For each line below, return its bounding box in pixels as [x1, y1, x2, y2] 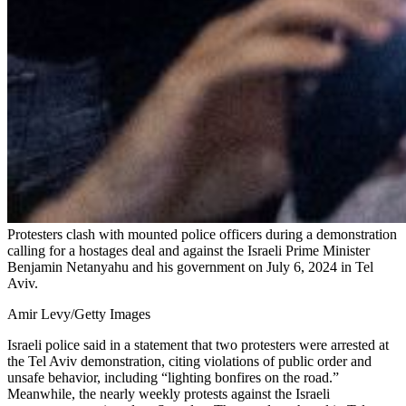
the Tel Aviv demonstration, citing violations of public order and [7, 353, 372, 370]
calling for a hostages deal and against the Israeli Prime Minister [7, 243, 370, 259]
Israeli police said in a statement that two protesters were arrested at [7, 337, 389, 353]
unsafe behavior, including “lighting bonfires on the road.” [7, 370, 339, 386]
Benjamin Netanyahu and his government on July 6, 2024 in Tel [7, 259, 373, 275]
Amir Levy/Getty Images [7, 306, 150, 323]
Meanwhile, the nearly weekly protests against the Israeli [7, 386, 330, 402]
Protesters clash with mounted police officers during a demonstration [7, 227, 397, 243]
